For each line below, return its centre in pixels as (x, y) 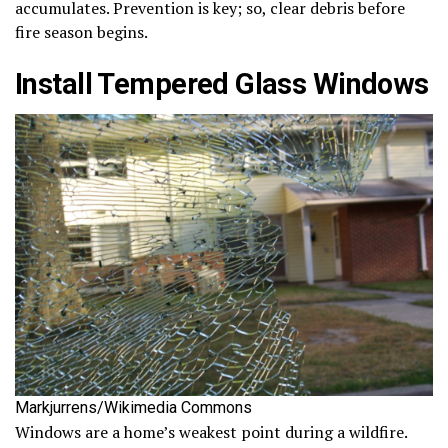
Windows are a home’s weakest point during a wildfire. (211, 431)
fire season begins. (81, 31)
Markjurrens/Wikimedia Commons (133, 407)
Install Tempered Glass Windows (222, 83)
